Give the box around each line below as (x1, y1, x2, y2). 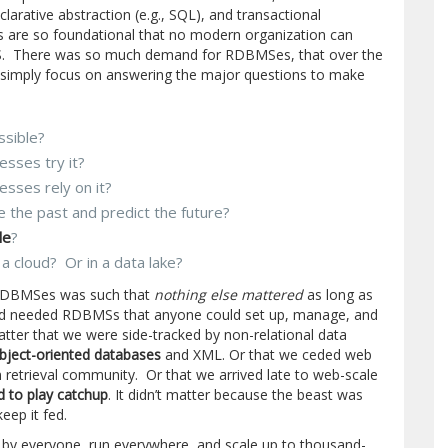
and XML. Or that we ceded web (161, 345, 373, 364)
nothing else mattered (154, 285, 308, 304)
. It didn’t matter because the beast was (108, 385, 364, 404)
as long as (307, 285, 374, 304)
